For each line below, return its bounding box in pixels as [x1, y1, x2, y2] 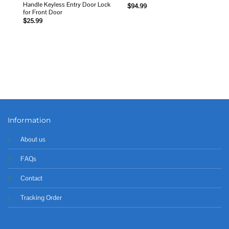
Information [8, 115, 51, 125]
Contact [20, 174, 42, 183]
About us [20, 135, 45, 144]
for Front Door [22, 8, 62, 16]
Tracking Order [20, 193, 62, 202]
